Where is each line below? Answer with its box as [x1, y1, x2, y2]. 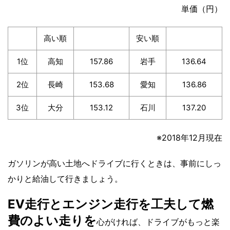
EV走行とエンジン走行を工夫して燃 [8, 197, 214, 212]
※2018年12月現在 [157, 132, 222, 143]
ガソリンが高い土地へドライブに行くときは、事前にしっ [8, 158, 221, 169]
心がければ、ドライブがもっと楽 [97, 217, 220, 227]
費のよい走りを [8, 213, 97, 228]
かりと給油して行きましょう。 [8, 174, 123, 184]
